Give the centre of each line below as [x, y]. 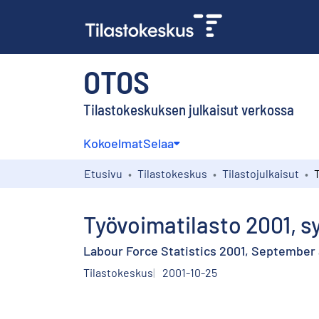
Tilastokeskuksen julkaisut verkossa [189, 109]
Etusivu [103, 173]
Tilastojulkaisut [261, 173]
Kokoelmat [113, 143]
